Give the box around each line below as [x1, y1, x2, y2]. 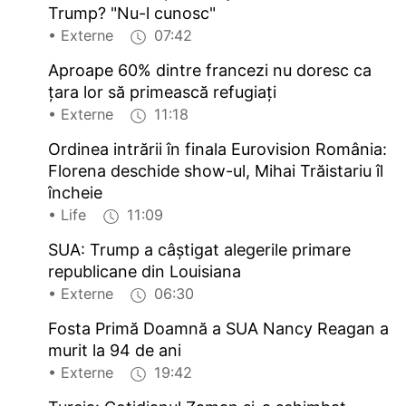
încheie [48, 183, 103, 203]
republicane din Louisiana [48, 262, 242, 282]
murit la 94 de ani [48, 341, 182, 361]
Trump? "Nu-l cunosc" [48, 4, 217, 24]
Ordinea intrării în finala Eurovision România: [48, 140, 388, 159]
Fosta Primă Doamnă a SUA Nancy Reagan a [48, 319, 390, 339]
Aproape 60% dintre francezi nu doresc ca [48, 61, 372, 81]
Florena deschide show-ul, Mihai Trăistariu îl [48, 161, 384, 181]
